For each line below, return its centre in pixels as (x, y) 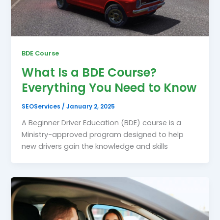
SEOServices (42, 106)
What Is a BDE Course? (89, 73)
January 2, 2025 (91, 106)
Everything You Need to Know (109, 88)
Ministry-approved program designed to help (103, 134)
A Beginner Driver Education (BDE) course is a (102, 123)
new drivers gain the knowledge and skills (95, 146)
